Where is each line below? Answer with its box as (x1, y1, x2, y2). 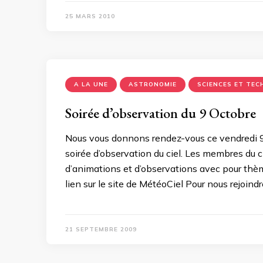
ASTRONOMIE (129, 80, 177, 88)
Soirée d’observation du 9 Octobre (65, 103, 256, 122)
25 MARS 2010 (65, 12, 115, 20)
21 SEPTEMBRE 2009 (65, 225, 137, 233)
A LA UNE (74, 80, 108, 88)
